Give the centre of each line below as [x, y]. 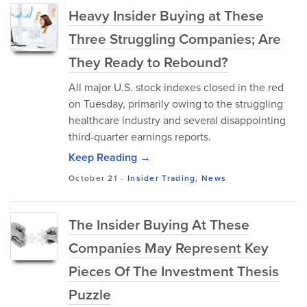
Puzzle [90, 294]
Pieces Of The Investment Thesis [174, 271]
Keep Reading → [110, 157]
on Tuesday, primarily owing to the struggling [176, 103]
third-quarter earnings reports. [140, 136]
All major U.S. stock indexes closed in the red [176, 87]
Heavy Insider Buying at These [166, 15]
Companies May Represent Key [169, 247]
